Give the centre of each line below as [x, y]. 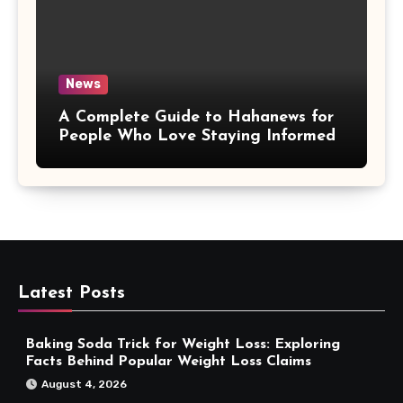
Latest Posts [72, 293]
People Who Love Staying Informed [197, 136]
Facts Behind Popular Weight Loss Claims [168, 361]
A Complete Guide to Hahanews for [196, 117]
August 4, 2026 [84, 384]
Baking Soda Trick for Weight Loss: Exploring [183, 344]
